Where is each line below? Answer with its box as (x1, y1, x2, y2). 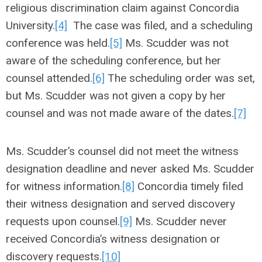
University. (6, 19, 55, 32)
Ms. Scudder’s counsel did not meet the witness (6, 144, 239, 158)
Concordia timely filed (135, 180, 243, 193)
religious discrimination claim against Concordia (6, 1, 239, 15)
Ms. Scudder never (132, 215, 227, 228)
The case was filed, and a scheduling (67, 19, 253, 32)
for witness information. (6, 180, 122, 193)
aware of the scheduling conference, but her (6, 54, 221, 67)
